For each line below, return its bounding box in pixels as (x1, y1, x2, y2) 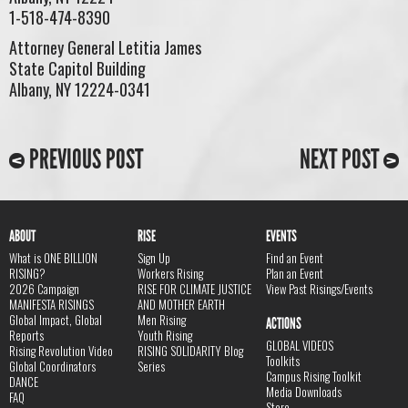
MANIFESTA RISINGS (9, 294, 94, 313)
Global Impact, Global (9, 310, 102, 329)
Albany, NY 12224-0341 (9, 77, 150, 102)
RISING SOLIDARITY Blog (138, 341, 244, 360)
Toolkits (266, 351, 301, 370)
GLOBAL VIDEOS (266, 335, 334, 354)
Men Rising (138, 310, 187, 329)
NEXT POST (300, 143, 383, 177)
